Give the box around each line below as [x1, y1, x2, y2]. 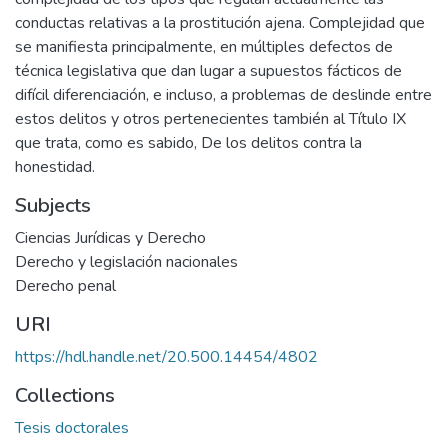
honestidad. [15, 156, 95, 178]
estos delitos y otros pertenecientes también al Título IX [15, 108, 406, 130]
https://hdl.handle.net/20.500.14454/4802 [15, 346, 318, 368]
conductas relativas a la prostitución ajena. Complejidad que [15, 12, 425, 34]
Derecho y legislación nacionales [15, 251, 238, 273]
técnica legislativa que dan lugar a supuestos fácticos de [15, 60, 402, 82]
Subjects [15, 192, 91, 219]
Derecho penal [15, 275, 116, 297]
